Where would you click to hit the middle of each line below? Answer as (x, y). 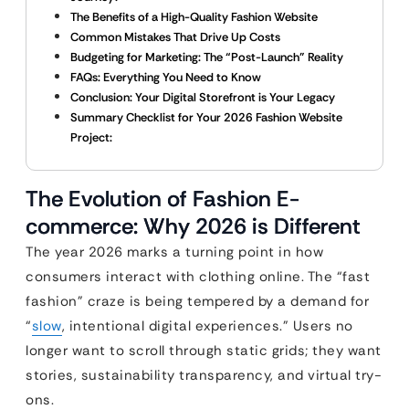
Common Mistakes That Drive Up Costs (175, 37)
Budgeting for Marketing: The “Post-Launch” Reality (207, 57)
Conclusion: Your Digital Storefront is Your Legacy (203, 97)
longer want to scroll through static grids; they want (204, 351)
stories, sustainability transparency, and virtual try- (204, 375)
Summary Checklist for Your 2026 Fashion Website (206, 117)
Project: (91, 137)
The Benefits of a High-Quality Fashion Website (194, 17)
